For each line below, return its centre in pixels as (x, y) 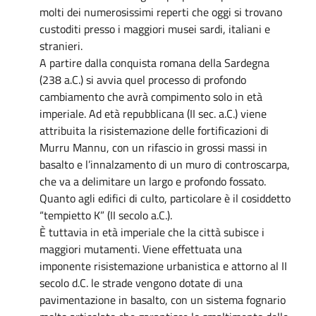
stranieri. (61, 45)
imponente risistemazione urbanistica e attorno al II (163, 266)
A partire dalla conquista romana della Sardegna (154, 62)
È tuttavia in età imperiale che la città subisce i (152, 232)
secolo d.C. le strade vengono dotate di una (141, 282)
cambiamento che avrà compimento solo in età (151, 96)
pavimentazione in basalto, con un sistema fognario (163, 299)
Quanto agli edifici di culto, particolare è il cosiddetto (165, 198)
